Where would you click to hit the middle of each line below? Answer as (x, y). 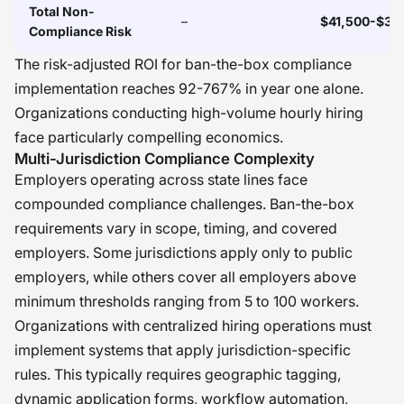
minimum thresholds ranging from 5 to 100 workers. (187, 301)
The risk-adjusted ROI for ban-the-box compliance (183, 64)
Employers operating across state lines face (161, 179)
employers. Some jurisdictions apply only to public (184, 252)
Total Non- (62, 11)
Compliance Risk (80, 31)
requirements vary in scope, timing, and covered (176, 228)
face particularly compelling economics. (149, 137)
